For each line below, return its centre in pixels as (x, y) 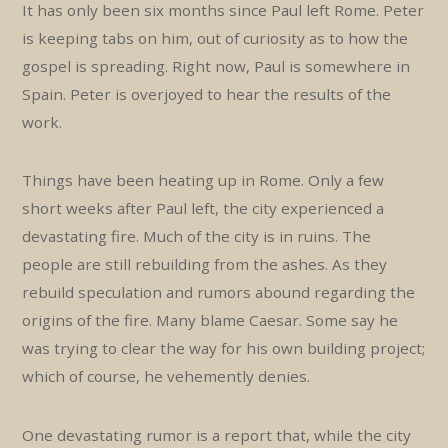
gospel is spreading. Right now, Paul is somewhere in (216, 65)
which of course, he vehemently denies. (166, 376)
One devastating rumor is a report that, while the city (217, 434)
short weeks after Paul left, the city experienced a (203, 208)
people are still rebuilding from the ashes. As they (205, 264)
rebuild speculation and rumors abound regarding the (219, 292)
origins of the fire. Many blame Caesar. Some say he (210, 320)
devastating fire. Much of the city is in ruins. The (197, 236)
